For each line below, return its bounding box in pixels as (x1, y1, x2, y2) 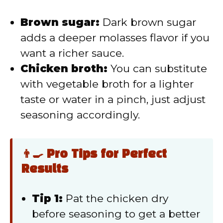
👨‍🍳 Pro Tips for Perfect (21, 149, 167, 160)
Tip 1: (32, 192, 63, 205)
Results (21, 164, 68, 175)
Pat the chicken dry (63, 192, 168, 205)
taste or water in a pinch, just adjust (20, 93, 206, 106)
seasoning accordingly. (20, 109, 140, 121)
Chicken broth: (20, 62, 108, 75)
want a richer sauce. (20, 47, 124, 60)
